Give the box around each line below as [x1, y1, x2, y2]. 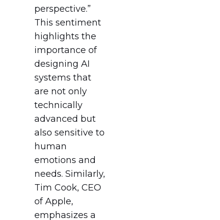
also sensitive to [34, 127, 105, 138]
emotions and [34, 154, 96, 165]
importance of [34, 44, 97, 55]
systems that [34, 72, 91, 83]
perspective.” [34, 3, 91, 14]
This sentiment [34, 17, 101, 28]
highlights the [34, 30, 96, 42]
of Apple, [34, 195, 73, 207]
